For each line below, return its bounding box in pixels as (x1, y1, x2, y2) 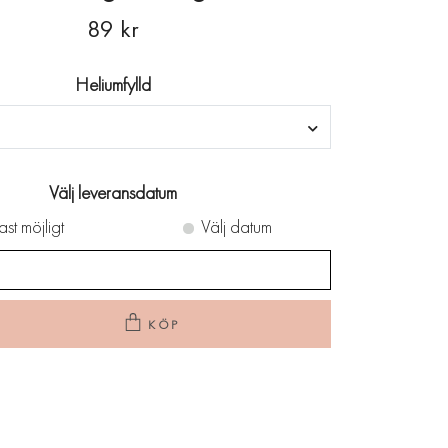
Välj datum (200, 213, 272, 239)
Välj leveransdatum (48, 180, 177, 206)
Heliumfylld (74, 72, 151, 97)
